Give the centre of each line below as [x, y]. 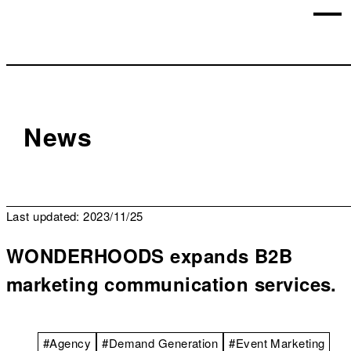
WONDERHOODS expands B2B [150, 255]
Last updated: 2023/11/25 [75, 216]
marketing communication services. [172, 283]
